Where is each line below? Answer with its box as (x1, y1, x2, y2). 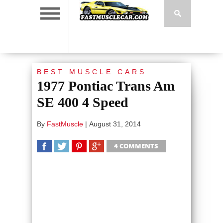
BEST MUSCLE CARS (37, 68, 146, 76)
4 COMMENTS (114, 141, 158, 150)
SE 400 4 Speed (37, 95, 128, 110)
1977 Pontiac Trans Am (37, 78, 175, 94)
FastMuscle (47, 120, 83, 128)
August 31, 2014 (89, 120, 141, 128)
